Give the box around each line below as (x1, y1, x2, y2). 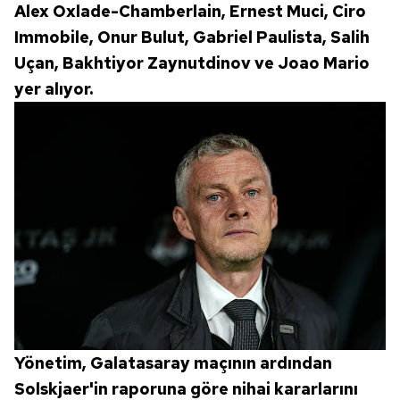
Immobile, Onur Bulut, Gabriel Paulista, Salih (14, 26, 370, 47)
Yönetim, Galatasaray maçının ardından (14, 352, 332, 373)
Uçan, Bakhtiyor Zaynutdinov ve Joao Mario (14, 52, 370, 73)
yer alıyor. (14, 78, 93, 99)
